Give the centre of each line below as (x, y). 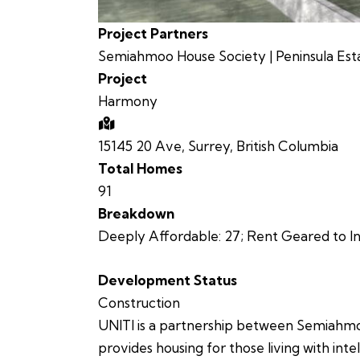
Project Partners (153, 34)
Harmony (128, 101)
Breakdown (136, 214)
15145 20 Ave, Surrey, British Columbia (218, 146)
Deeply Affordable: (160, 236)
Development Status (168, 280)
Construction (139, 303)
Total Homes (140, 169)
